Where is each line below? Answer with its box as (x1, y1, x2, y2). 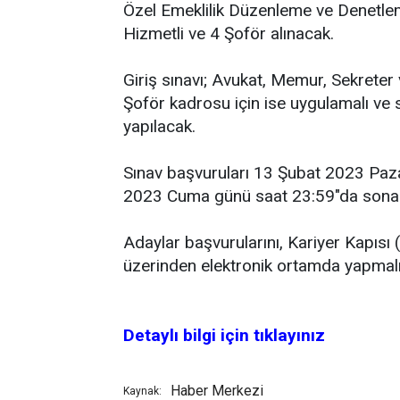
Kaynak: (123, 385, 162, 397)
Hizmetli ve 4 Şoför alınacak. (123, 23, 334, 44)
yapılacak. (123, 116, 196, 137)
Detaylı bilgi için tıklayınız (123, 325, 325, 346)
